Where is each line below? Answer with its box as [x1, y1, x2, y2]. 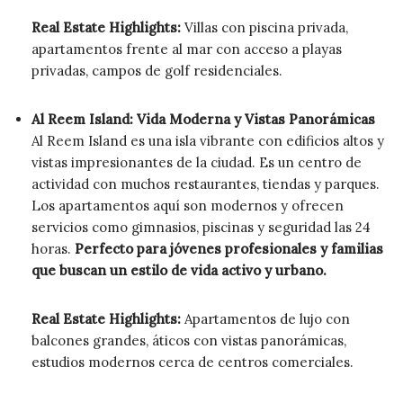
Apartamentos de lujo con [181, 309, 350, 327]
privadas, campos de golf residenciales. [31, 61, 282, 79]
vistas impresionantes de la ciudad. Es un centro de [31, 153, 362, 171]
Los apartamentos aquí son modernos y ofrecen [31, 196, 344, 214]
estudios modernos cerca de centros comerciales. [31, 353, 354, 371]
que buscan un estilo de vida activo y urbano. [31, 261, 327, 279]
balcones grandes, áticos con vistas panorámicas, [31, 331, 346, 349]
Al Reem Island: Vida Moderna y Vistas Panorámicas [31, 110, 375, 128]
